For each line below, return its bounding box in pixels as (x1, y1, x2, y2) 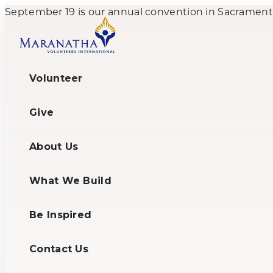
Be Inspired (29, 209, 92, 221)
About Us (29, 141, 79, 152)
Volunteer (29, 73, 83, 84)
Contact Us (29, 243, 88, 255)
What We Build (29, 175, 112, 186)
